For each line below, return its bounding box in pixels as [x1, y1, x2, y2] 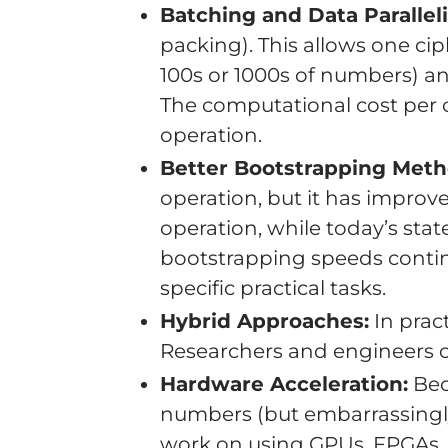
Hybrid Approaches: [160, 309, 369, 333]
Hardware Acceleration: [160, 372, 408, 396]
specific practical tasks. [160, 276, 386, 300]
